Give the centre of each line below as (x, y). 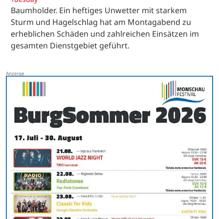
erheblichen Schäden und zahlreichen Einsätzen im (105, 33)
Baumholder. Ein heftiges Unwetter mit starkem (99, 10)
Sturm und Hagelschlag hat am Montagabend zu (101, 22)
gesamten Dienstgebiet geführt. (70, 45)
